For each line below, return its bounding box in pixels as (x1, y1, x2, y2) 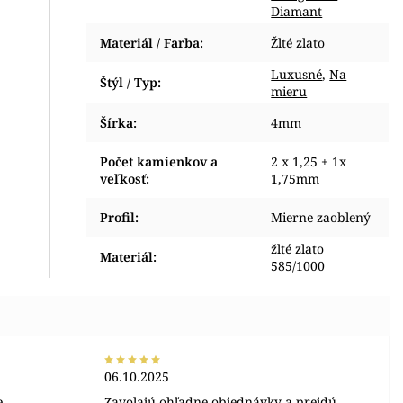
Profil (100, 209, 136, 226)
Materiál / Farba (100, 34, 201, 51)
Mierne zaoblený (271, 209, 372, 226)
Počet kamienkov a (100, 153, 219, 170)
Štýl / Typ (100, 74, 158, 91)
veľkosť (100, 170, 147, 187)
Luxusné (271, 66, 323, 83)
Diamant (271, 3, 323, 20)
